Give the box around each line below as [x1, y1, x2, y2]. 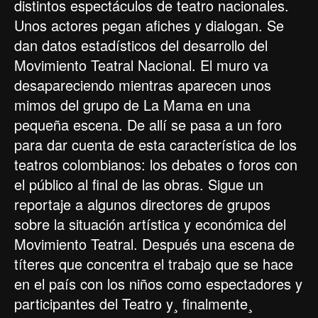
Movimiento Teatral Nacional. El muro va [14, 55, 268, 75]
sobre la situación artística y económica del [14, 214, 286, 234]
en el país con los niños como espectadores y [14, 273, 302, 294]
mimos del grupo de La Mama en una [14, 94, 251, 115]
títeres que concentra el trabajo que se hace [14, 253, 293, 274]
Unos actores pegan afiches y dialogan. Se [14, 15, 284, 35]
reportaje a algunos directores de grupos [14, 194, 270, 214]
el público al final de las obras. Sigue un [14, 174, 263, 194]
